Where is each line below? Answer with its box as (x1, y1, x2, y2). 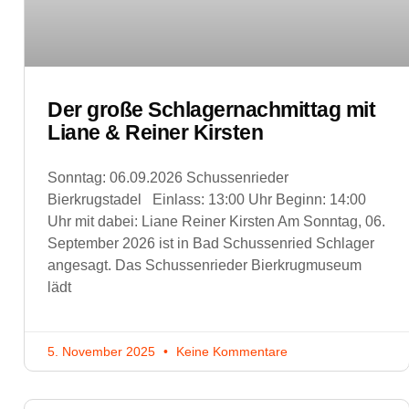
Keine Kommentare (173, 344, 288, 360)
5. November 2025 (47, 344, 159, 360)
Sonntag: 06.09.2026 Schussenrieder (47, 170, 288, 186)
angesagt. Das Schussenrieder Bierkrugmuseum (47, 257, 362, 274)
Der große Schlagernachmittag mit (47, 98, 375, 122)
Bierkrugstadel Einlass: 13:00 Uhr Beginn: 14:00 (47, 192, 366, 208)
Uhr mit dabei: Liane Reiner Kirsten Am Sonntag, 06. (47, 214, 385, 230)
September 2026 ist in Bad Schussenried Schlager (47, 236, 374, 252)
